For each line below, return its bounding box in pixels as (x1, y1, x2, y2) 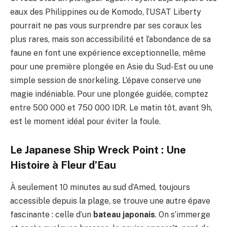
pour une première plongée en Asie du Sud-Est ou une (10, 62, 213, 72)
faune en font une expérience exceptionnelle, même (10, 48, 206, 58)
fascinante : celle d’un (10, 210, 93, 220)
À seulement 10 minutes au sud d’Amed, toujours (10, 182, 190, 193)
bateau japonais (93, 210, 155, 220)
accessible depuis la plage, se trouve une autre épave (10, 196, 210, 206)
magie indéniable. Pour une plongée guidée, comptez (10, 89, 208, 99)
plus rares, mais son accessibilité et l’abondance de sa (10, 34, 211, 45)
